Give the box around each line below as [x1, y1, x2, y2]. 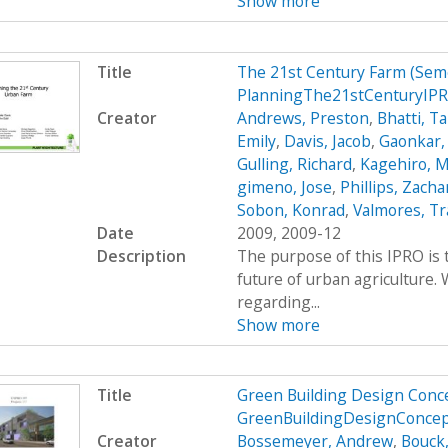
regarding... [236, 290, 320, 313]
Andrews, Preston [236, 106, 369, 129]
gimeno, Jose [236, 175, 332, 198]
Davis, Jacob [283, 129, 371, 152]
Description [96, 244, 186, 267]
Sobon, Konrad [236, 198, 345, 221]
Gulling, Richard [236, 152, 352, 175]
